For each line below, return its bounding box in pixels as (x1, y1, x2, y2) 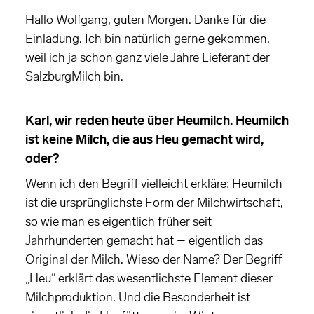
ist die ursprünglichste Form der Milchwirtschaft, (25, 195, 283, 211)
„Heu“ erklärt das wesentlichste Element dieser (25, 271, 273, 287)
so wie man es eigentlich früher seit (25, 214, 212, 230)
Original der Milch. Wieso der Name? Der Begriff (25, 252, 282, 268)
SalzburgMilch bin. (25, 69, 123, 85)
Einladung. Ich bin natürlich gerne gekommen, (25, 31, 270, 47)
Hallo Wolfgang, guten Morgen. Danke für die (25, 12, 266, 28)
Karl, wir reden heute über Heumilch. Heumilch (25, 113, 289, 129)
